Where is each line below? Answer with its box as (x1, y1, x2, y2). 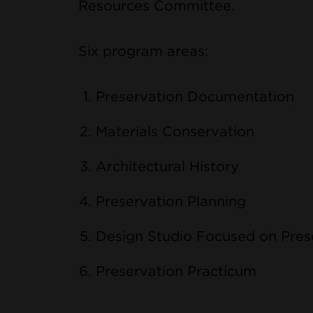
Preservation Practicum (96, 262, 256, 279)
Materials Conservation (96, 122, 254, 140)
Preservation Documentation (96, 87, 294, 105)
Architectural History (96, 157, 239, 175)
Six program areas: (78, 42, 208, 59)
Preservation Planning (96, 192, 246, 210)
